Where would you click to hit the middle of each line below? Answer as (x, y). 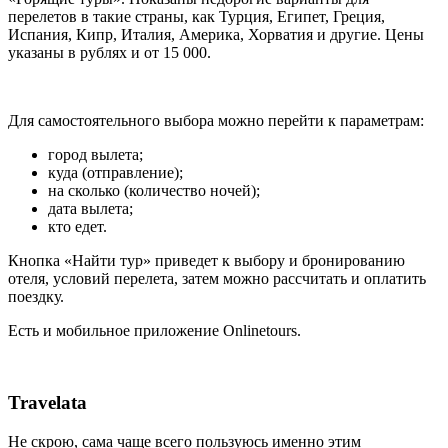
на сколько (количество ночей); (154, 190)
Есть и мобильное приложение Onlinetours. (154, 330)
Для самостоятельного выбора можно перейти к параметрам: (216, 120)
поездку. (36, 296)
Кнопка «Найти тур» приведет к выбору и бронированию (206, 260)
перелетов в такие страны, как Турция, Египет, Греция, (196, 16)
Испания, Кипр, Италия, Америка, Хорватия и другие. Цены (216, 34)
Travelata (47, 403)
